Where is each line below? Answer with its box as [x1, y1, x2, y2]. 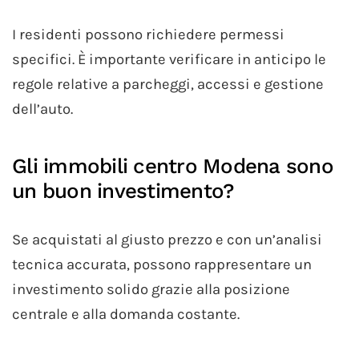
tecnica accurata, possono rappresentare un [12, 256, 312, 274]
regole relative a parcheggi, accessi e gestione [12, 75, 324, 94]
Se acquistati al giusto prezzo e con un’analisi [12, 231, 322, 249]
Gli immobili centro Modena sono [12, 154, 333, 179]
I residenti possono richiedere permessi [12, 26, 284, 44]
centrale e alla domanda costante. [12, 305, 240, 324]
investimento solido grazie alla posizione [12, 280, 290, 299]
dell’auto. [12, 100, 73, 119]
